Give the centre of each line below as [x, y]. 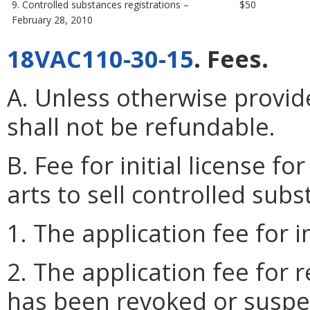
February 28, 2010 [53, 19]
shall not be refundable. [141, 126]
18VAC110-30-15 [100, 58]
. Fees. [231, 58]
